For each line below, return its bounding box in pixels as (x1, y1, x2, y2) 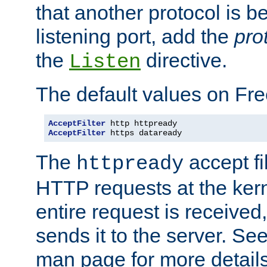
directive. (141, 48, 227, 72)
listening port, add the (36, 24, 234, 48)
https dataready (105, 128, 182, 138)
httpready (76, 152, 184, 175)
